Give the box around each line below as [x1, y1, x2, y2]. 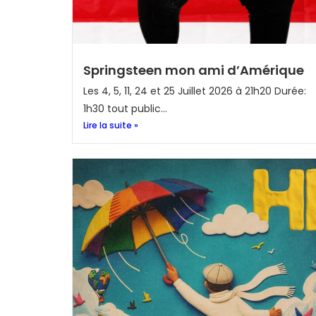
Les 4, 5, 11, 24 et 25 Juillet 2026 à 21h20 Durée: [83, 84, 306, 98]
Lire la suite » [83, 119, 138, 131]
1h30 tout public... [83, 102, 167, 116]
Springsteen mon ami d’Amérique [83, 61, 304, 79]
